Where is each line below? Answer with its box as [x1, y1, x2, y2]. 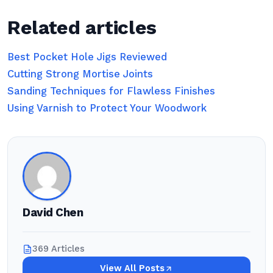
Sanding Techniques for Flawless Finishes [7, 85, 215, 97]
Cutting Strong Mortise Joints [7, 68, 153, 80]
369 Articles [32, 244, 85, 254]
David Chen [23, 206, 83, 219]
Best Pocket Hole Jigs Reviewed [7, 51, 167, 63]
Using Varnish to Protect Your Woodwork [7, 102, 207, 114]
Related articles [7, 16, 157, 39]
